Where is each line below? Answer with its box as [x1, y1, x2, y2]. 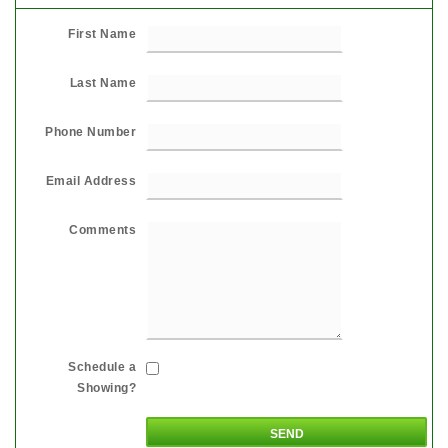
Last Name [69, 75, 136, 90]
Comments [69, 222, 136, 237]
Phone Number [45, 124, 136, 139]
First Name [68, 26, 136, 41]
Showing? [77, 380, 136, 395]
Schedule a [68, 359, 136, 374]
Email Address [45, 173, 136, 188]
